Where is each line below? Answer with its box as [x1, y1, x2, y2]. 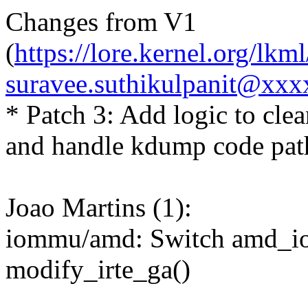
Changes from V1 [5, 7, 197, 37]
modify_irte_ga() [5, 254, 190, 285]
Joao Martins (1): [5, 192, 192, 223]
